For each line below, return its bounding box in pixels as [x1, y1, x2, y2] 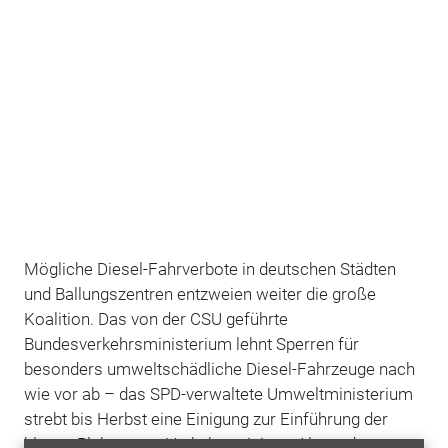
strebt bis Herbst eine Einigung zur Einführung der [23, 408, 388, 429]
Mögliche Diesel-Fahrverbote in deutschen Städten [23, 258, 396, 279]
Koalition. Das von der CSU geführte [23, 308, 288, 329]
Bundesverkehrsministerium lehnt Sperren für [23, 333, 359, 354]
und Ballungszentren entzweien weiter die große [23, 283, 376, 304]
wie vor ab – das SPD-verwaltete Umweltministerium [23, 383, 413, 404]
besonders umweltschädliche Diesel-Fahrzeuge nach [23, 358, 415, 379]
